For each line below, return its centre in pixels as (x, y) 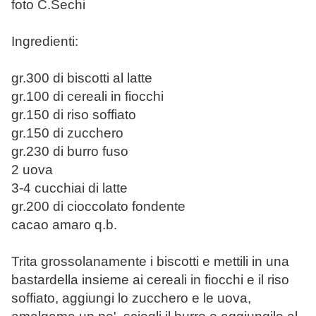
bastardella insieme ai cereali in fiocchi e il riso (150, 280)
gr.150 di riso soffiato (74, 115)
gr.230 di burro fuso (70, 152)
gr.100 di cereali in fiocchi (87, 97)
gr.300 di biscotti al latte (82, 78)
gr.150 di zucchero (67, 133)
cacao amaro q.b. (64, 225)
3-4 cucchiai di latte (69, 188)
